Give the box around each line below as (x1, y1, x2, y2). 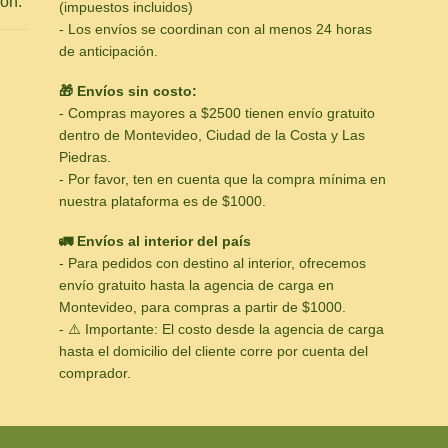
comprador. (59, 365, 131, 382)
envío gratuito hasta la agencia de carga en (59, 277, 334, 294)
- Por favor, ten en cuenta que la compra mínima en (59, 171, 386, 188)
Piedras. (59, 149, 111, 166)
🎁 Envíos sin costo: (59, 83, 197, 100)
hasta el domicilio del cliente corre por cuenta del (59, 343, 368, 360)
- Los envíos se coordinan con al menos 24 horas (59, 20, 372, 37)
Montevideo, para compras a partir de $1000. (59, 299, 346, 316)
